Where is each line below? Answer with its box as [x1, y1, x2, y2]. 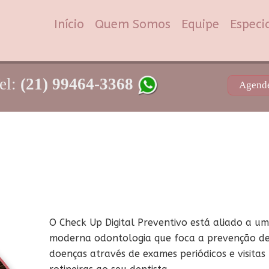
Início [54, 17, 84, 31]
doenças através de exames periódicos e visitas [49, 248, 265, 260]
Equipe [181, 17, 219, 31]
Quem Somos [95, 17, 171, 31]
